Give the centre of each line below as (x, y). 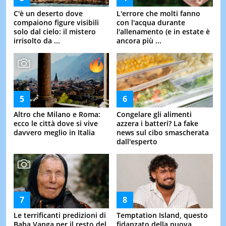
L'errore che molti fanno (158, 14)
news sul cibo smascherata (163, 133)
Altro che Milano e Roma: (57, 115)
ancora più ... (139, 41)
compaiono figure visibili (56, 23)
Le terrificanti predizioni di (60, 215)
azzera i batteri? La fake (157, 124)
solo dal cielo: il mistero (54, 32)
